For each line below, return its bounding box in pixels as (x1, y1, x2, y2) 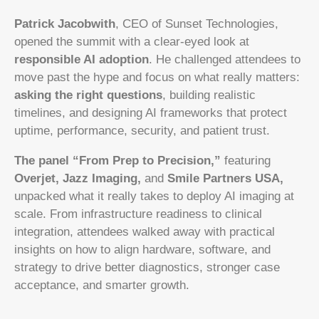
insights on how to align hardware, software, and (14, 243, 271, 257)
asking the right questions (14, 88, 162, 103)
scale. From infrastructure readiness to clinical (14, 207, 262, 221)
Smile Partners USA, (164, 172, 283, 186)
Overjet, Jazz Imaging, (14, 172, 145, 186)
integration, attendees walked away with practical (14, 225, 275, 239)
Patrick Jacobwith (14, 17, 115, 31)
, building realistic (162, 88, 256, 103)
